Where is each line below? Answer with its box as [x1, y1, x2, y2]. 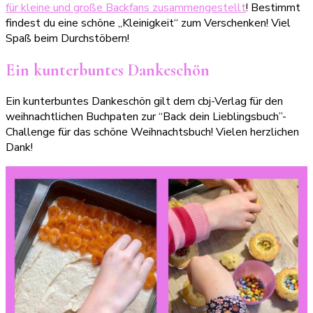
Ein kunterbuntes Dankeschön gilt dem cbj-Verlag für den [6, 94, 283, 110]
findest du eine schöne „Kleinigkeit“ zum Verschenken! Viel [6, 15, 291, 31]
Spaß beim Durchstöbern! [6, 30, 129, 46]
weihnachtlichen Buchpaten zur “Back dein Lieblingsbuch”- [6, 109, 286, 125]
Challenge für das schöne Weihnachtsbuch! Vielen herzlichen [6, 124, 299, 140]
